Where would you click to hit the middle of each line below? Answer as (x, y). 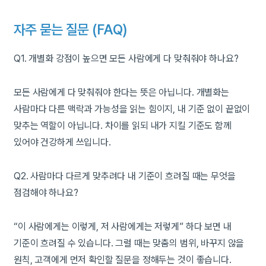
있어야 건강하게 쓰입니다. (62, 142)
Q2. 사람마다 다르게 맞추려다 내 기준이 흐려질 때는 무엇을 (125, 176)
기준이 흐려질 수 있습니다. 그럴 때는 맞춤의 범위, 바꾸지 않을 (129, 243)
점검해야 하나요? (46, 192)
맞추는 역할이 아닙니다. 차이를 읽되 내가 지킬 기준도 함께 (123, 125)
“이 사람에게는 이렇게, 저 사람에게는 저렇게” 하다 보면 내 (123, 226)
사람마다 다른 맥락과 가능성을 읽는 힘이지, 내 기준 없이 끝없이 (132, 109)
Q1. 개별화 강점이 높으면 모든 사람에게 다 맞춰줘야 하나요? (126, 59)
